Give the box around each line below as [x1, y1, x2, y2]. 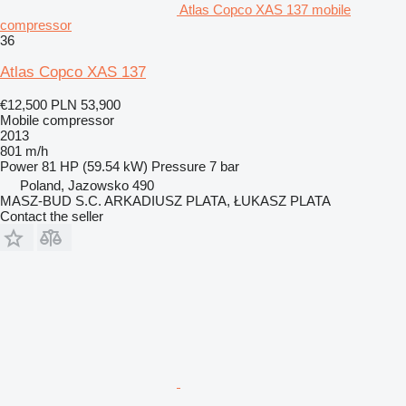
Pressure [151, 158, 206, 174]
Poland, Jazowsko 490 [20, 177, 154, 193]
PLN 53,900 [51, 96, 121, 112]
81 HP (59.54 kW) [42, 158, 148, 174]
